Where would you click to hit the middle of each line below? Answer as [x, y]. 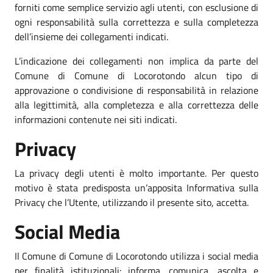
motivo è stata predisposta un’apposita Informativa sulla [136, 187]
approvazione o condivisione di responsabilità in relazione [136, 90]
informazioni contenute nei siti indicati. [96, 119]
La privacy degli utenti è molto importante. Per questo [136, 173]
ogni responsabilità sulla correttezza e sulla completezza [136, 22]
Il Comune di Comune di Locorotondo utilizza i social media [136, 256]
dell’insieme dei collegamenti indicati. [91, 36]
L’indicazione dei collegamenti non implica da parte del [136, 61]
